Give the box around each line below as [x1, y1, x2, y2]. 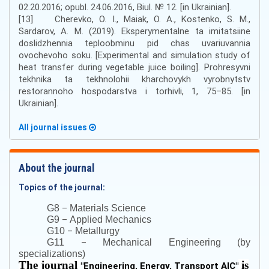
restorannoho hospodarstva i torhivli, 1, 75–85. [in [19, 85, 250, 97]
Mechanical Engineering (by [86, 237, 251, 247]
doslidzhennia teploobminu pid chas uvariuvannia [19, 37, 250, 49]
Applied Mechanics [67, 214, 152, 225]
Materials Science [67, 203, 147, 213]
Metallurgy [73, 226, 120, 236]
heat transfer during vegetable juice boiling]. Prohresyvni [19, 61, 250, 73]
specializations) [19, 249, 85, 259]
